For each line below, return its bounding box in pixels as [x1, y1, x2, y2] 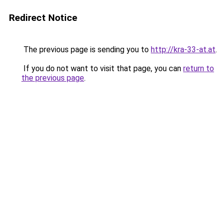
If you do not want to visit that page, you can [21, 64, 183, 73]
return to [183, 64, 214, 73]
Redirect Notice [9, 12, 77, 23]
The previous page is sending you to [21, 45, 151, 54]
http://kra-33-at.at [151, 45, 216, 54]
